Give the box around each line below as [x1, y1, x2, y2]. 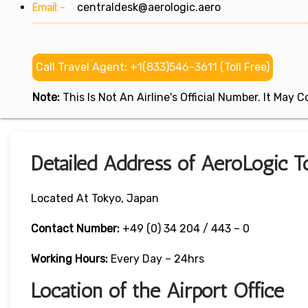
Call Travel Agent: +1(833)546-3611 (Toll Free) [36, 60, 269, 74]
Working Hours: [31, 252, 111, 266]
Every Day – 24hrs [111, 252, 204, 266]
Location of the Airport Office [31, 278, 284, 304]
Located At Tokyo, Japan [31, 192, 159, 206]
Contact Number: [31, 222, 120, 236]
